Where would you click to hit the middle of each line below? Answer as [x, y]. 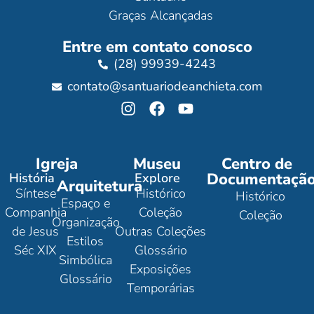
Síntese [35, 194]
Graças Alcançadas [161, 16]
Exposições [161, 269]
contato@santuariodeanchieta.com [165, 87]
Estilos [86, 241]
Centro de [257, 164]
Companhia [35, 213]
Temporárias [161, 288]
